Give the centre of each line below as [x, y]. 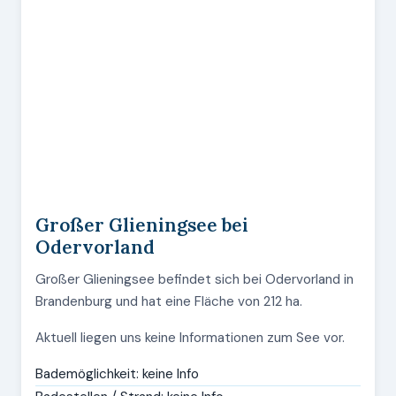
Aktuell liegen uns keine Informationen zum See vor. [190, 338]
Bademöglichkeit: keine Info [117, 374]
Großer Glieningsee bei [142, 225]
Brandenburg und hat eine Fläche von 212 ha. [169, 301]
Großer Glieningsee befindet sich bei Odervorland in [194, 279]
